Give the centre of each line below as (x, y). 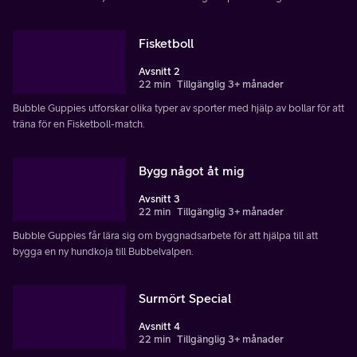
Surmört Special (185, 298)
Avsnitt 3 (159, 198)
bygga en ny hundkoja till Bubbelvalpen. (103, 251)
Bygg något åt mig (191, 170)
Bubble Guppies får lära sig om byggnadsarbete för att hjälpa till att (165, 235)
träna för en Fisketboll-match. (79, 124)
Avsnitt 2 (159, 71)
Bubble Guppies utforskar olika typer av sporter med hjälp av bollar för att (178, 108)
